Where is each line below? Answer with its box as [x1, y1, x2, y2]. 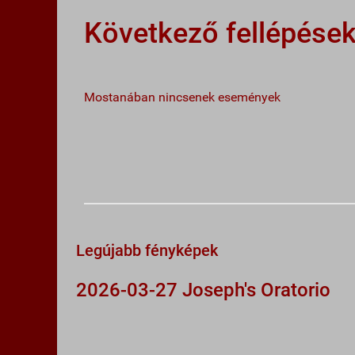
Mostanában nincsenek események [84, 90, 281, 105]
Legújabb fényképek [76, 241, 218, 260]
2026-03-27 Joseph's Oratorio [76, 279, 330, 301]
